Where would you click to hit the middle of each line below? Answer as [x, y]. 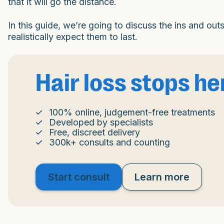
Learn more [162, 177]
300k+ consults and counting [109, 142]
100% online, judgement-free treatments [132, 112]
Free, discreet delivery [94, 132]
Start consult [79, 177]
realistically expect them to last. [73, 36]
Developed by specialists [101, 122]
